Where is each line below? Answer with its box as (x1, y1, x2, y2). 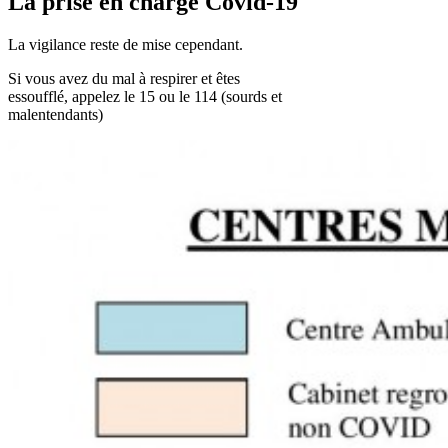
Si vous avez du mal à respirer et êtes (8, 69, 240, 87)
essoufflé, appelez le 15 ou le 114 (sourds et (8, 87, 282, 105)
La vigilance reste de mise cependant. (8, 35, 243, 53)
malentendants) (8, 105, 103, 123)
